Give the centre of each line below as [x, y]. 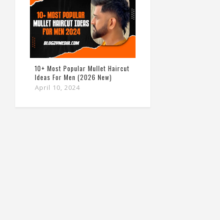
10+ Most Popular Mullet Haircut [82, 68]
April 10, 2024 [57, 87]
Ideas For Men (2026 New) [73, 77]
